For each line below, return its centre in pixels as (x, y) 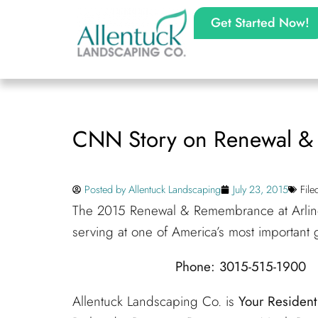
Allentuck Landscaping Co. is (155, 301)
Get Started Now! (260, 23)
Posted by (106, 190)
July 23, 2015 (261, 190)
